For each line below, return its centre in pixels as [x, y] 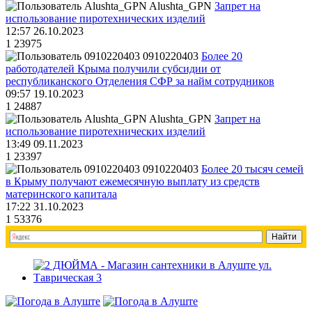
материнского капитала [61, 194]
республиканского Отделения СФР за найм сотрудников [140, 81]
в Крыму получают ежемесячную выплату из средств [133, 182]
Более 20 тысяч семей [252, 169]
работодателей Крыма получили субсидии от [113, 69]
